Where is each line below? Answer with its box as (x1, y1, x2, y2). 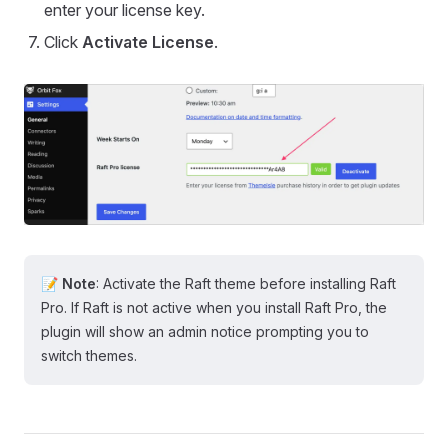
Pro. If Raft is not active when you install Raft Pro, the (41, 298, 387, 316)
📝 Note (41, 274, 96, 292)
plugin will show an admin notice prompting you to (41, 322, 369, 340)
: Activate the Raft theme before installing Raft (96, 274, 396, 292)
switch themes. (41, 346, 137, 364)
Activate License (82, 32, 214, 52)
